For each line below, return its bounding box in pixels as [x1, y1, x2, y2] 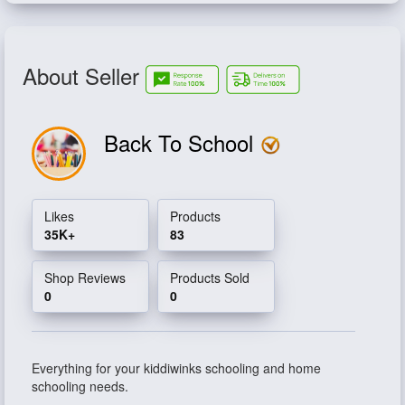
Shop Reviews [44, 268, 126, 287]
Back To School [104, 126, 259, 158]
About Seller [23, 60, 146, 92]
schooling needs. [32, 376, 128, 395]
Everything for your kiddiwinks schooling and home [32, 358, 321, 377]
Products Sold [170, 268, 250, 287]
